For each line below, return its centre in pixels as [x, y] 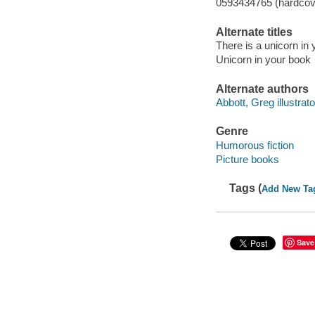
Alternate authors [262, 89]
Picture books [247, 159]
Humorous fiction [255, 145]
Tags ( [246, 188]
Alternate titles [254, 32]
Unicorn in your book [263, 60]
